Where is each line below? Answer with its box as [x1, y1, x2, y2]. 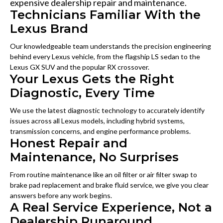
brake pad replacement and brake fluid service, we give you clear [10, 181, 209, 190]
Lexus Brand [10, 21, 88, 36]
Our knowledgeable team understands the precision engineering [10, 42, 211, 51]
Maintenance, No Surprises [10, 150, 179, 165]
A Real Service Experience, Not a [10, 200, 212, 215]
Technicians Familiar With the [10, 7, 201, 22]
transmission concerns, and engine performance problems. [10, 127, 191, 136]
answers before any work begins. [10, 191, 112, 200]
